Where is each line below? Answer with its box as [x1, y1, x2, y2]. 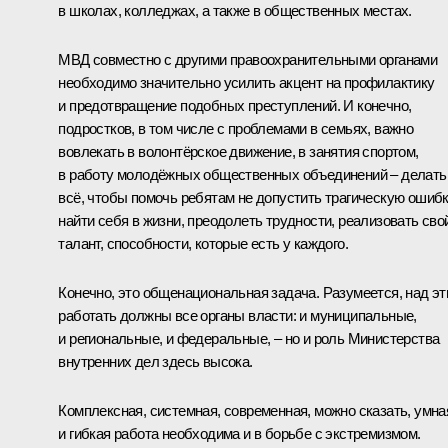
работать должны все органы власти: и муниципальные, [58, 306, 417, 324]
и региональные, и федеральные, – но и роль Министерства [58, 329, 440, 347]
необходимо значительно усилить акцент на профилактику [58, 73, 435, 91]
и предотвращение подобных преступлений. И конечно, [58, 96, 412, 114]
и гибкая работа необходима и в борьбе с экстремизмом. [58, 424, 421, 442]
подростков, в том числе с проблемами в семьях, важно [58, 119, 414, 137]
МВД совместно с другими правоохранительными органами [58, 50, 438, 68]
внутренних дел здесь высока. [58, 352, 253, 370]
